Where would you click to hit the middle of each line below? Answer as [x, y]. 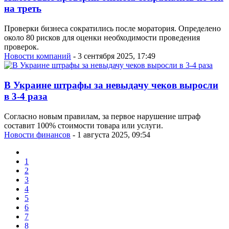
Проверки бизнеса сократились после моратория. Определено [112, 29]
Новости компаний [38, 56]
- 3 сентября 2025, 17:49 [113, 56]
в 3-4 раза [26, 96]
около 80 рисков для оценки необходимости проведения [102, 38]
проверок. [21, 47]
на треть [23, 9]
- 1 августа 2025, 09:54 [110, 134]
